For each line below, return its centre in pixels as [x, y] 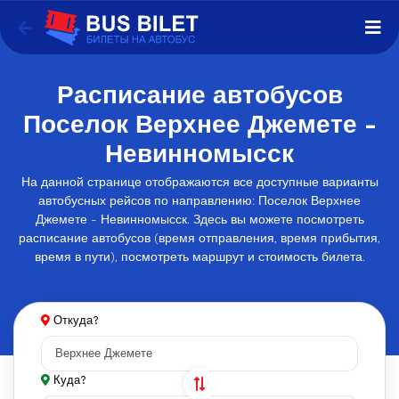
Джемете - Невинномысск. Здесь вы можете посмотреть [199, 219]
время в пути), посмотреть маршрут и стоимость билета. [199, 256]
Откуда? [76, 320]
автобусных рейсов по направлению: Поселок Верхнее [199, 200]
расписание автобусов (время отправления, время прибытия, [199, 238]
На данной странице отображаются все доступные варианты [199, 182]
